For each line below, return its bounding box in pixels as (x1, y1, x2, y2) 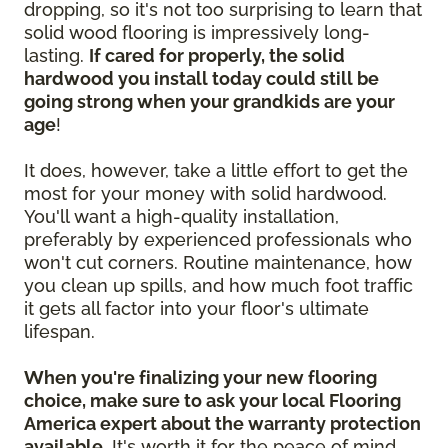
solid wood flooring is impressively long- (24, 22, 370, 44)
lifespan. (24, 321, 100, 343)
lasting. (24, 45, 89, 67)
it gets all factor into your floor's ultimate (24, 298, 369, 320)
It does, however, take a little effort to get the (24, 160, 408, 182)
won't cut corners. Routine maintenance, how (24, 252, 412, 274)
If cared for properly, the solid (89, 45, 345, 67)
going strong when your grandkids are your (24, 91, 395, 113)
